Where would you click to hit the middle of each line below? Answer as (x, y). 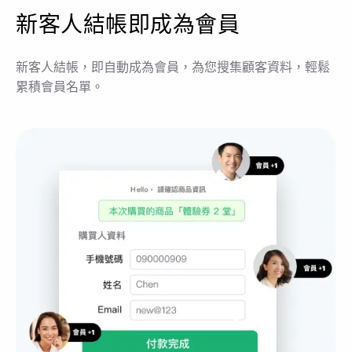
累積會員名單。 (60, 86)
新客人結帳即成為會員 (128, 24)
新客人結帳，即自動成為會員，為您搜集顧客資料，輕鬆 (173, 67)
